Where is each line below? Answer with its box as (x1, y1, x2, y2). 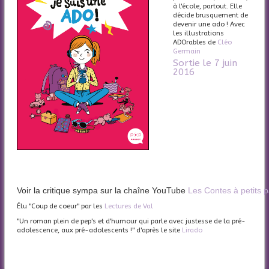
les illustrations (173, 29, 224, 37)
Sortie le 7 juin (173, 57, 237, 68)
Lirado (182, 226, 202, 235)
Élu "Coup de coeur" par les (17, 202, 104, 211)
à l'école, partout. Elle (173, 2, 242, 10)
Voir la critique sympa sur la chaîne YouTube (17, 186, 186, 196)
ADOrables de (173, 38, 217, 46)
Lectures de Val (104, 202, 153, 211)
